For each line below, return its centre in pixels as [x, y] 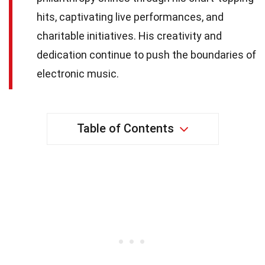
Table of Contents [125, 128]
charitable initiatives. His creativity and [129, 35]
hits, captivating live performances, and [130, 17]
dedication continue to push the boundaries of [146, 54]
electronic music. [78, 73]
